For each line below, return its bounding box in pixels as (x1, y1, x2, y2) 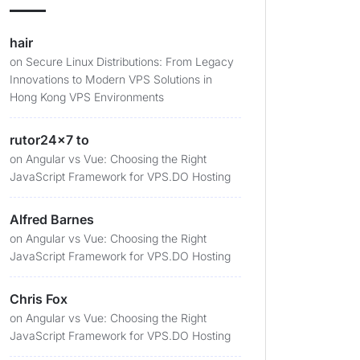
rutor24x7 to (10, 132, 89, 148)
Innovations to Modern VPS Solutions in (10, 72, 212, 86)
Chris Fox (10, 291, 67, 307)
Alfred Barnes (10, 211, 94, 227)
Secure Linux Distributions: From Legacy (26, 55, 234, 68)
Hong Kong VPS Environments (10, 90, 164, 104)
